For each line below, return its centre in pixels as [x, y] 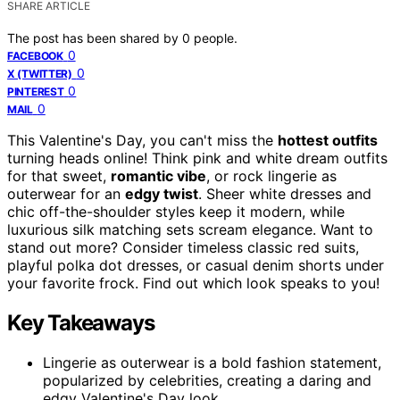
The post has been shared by [95, 37]
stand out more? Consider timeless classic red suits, [183, 247]
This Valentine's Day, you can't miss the [142, 140]
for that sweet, [59, 175]
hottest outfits [328, 140]
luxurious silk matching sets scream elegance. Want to [190, 229]
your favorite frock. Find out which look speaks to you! [193, 283]
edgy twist [162, 193]
